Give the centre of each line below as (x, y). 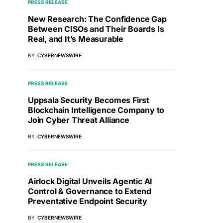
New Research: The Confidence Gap (97, 19)
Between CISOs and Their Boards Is (96, 29)
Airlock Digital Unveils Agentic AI (90, 181)
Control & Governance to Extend (90, 191)
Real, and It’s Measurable (76, 39)
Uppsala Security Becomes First (89, 100)
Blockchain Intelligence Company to (96, 110)
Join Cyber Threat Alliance (79, 120)
